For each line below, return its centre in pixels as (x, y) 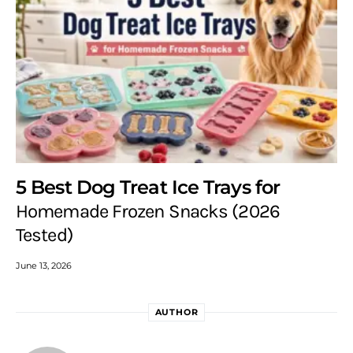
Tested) (45, 234)
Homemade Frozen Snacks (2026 (148, 211)
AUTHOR (176, 312)
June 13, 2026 (44, 265)
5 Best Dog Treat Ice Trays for (148, 187)
